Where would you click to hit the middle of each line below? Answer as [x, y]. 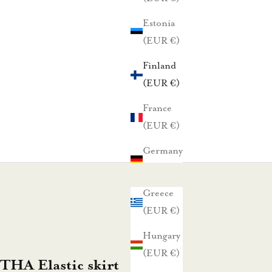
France [157, 108]
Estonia [159, 23]
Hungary [161, 236]
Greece [158, 193]
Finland [159, 66]
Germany [163, 151]
